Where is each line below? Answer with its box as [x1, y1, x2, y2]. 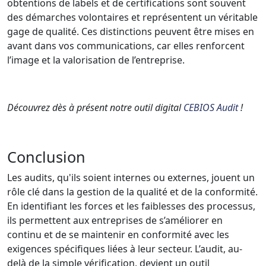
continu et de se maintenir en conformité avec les [7, 227, 229, 241]
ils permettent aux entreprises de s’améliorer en [7, 213, 223, 227]
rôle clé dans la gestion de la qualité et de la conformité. [7, 185, 258, 198]
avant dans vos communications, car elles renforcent [7, 39, 245, 52]
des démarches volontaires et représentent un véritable [7, 10, 258, 24]
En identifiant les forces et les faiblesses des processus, [7, 199, 255, 213]
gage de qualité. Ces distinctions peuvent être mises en [7, 24, 254, 38]
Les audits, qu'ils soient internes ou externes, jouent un [7, 170, 255, 184]
